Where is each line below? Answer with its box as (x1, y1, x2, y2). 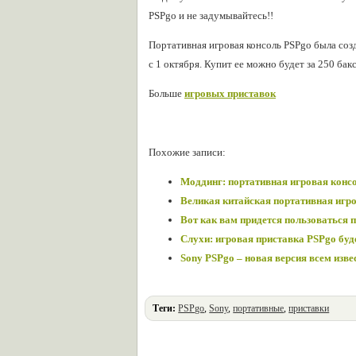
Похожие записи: (149, 146, 226, 158)
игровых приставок (184, 87, 276, 99)
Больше (149, 87, 184, 99)
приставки (288, 303, 330, 314)
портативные (233, 303, 284, 314)
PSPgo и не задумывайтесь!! (149, 10, 273, 21)
